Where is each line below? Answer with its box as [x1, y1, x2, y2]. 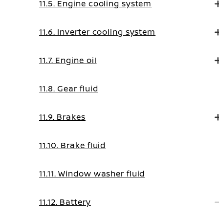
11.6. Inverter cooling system [39, 26, 156, 37]
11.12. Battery [39, 197, 91, 207]
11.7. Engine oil [39, 55, 97, 66]
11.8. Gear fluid [39, 83, 98, 94]
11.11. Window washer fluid [39, 168, 145, 179]
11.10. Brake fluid [39, 140, 106, 151]
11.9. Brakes [39, 111, 86, 122]
